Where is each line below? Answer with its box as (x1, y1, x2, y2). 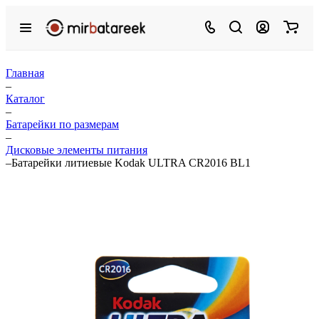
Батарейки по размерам (6, 118, 119, 130)
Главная (6, 67, 44, 79)
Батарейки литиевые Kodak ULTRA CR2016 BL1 (11, 157, 251, 169)
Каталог (6, 93, 45, 105)
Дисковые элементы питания (6, 144, 147, 156)
